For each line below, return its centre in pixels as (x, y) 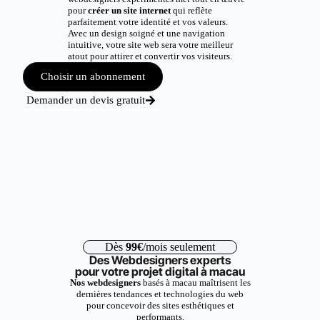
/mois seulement (179, 247)
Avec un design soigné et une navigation (146, 33)
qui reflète (192, 10)
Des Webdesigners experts (160, 260)
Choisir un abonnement (93, 76)
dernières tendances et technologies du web (160, 294)
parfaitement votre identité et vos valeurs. (147, 22)
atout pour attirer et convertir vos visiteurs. (150, 56)
